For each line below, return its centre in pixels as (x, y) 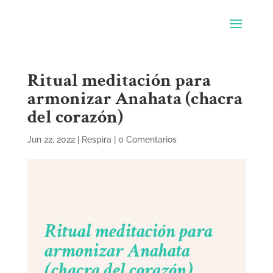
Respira (96, 140)
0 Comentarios (147, 140)
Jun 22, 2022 (51, 140)
